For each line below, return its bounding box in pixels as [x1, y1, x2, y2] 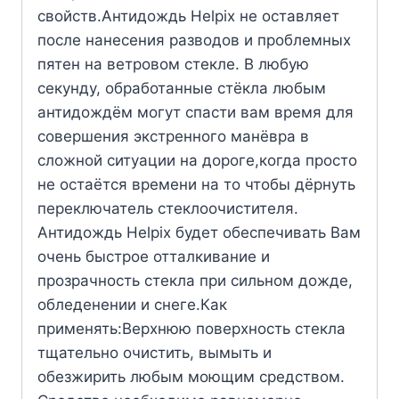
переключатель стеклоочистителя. [37, 199, 298, 218]
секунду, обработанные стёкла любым [37, 79, 326, 98]
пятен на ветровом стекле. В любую [37, 55, 309, 74]
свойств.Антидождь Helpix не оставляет [37, 7, 339, 26]
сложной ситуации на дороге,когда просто [37, 151, 357, 170]
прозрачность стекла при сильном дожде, [37, 272, 353, 290]
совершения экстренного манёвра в [37, 127, 309, 146]
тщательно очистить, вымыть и [37, 344, 272, 362]
